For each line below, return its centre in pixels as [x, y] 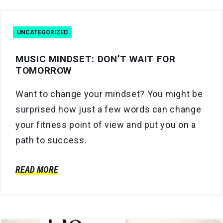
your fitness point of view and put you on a [106, 124]
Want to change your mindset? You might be [109, 94]
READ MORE [37, 169]
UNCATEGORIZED [42, 32]
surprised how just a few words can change [109, 109]
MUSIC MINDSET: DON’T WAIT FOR [96, 59]
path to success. [51, 140]
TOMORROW [44, 70]
